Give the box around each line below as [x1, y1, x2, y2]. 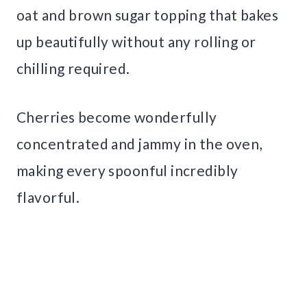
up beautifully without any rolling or [16, 32, 256, 50]
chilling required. [16, 59, 130, 77]
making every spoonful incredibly [16, 161, 238, 179]
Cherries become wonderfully [16, 108, 217, 125]
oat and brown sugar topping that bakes [16, 5, 278, 23]
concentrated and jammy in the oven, [16, 134, 262, 152]
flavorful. [16, 188, 80, 206]
